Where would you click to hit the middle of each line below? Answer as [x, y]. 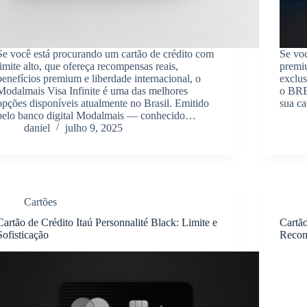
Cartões [41, 201]
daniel [37, 127]
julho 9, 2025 [94, 127]
